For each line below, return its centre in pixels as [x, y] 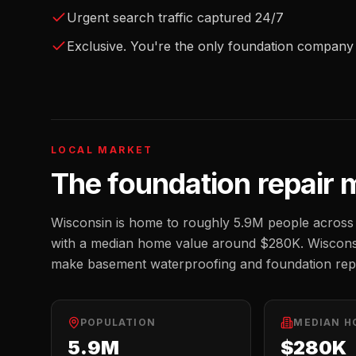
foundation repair [221, 184]
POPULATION [118, 322]
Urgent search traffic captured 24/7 [175, 17]
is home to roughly [173, 222]
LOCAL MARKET [102, 150]
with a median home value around [155, 243]
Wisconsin [81, 222]
